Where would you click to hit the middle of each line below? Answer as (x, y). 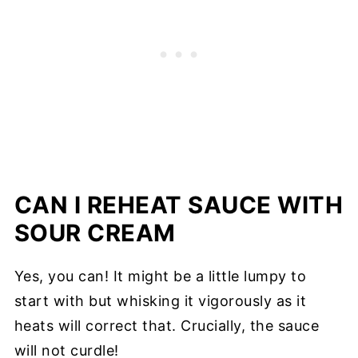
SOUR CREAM (95, 233)
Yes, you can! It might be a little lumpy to (160, 276)
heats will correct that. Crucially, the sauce (167, 326)
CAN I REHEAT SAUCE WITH (179, 205)
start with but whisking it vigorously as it (160, 301)
